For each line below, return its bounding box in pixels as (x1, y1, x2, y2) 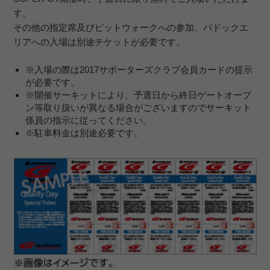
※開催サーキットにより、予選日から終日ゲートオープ (25, 89, 251, 100)
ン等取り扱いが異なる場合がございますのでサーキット (25, 102, 251, 113)
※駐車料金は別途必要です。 (25, 127, 143, 138)
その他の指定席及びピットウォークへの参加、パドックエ (13, 22, 249, 33)
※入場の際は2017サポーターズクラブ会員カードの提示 (25, 64, 253, 75)
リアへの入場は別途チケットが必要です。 (13, 37, 186, 48)
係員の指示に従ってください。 (25, 115, 152, 125)
